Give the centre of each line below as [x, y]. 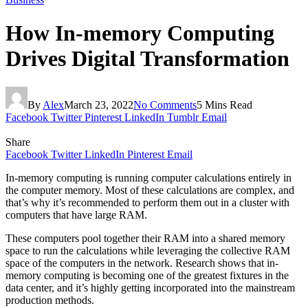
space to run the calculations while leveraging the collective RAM [148, 250]
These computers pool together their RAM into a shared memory [145, 238]
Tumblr [183, 117]
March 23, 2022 [99, 104]
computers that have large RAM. [76, 214]
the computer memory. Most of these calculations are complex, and [150, 190]
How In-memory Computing [140, 33]
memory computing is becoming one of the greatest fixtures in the [147, 275]
